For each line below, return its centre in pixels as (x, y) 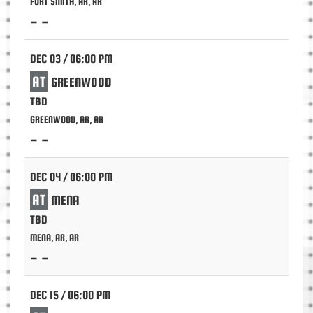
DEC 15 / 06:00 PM (71, 295)
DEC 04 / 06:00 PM (72, 177)
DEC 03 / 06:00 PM (72, 59)
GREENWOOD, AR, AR (67, 119)
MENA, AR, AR (54, 238)
